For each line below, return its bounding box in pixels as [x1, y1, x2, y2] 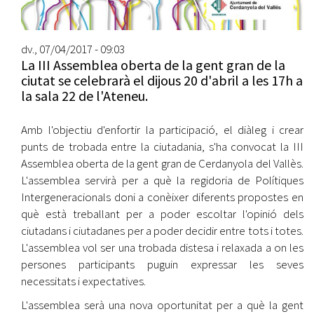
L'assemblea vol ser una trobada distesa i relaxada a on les [21, 240, 303, 256]
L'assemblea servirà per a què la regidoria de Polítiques [21, 172, 303, 189]
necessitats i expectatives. [21, 273, 146, 289]
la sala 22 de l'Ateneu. [21, 87, 148, 105]
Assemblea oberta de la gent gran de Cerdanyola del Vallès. [21, 156, 303, 172]
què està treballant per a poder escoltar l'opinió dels [21, 206, 303, 222]
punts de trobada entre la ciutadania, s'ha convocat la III [21, 139, 303, 155]
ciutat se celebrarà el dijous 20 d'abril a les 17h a [21, 71, 303, 90]
